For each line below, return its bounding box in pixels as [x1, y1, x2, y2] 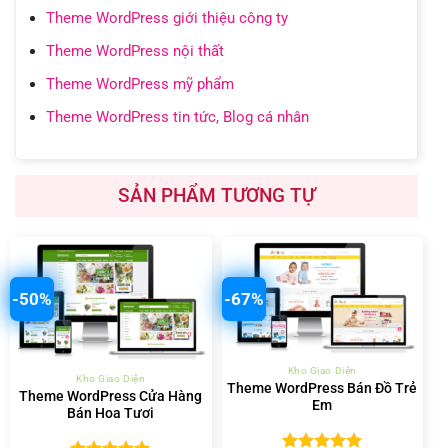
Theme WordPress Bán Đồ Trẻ [227, 379, 418, 396]
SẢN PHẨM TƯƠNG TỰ [118, 183, 315, 207]
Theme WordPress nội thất [45, 42, 224, 61]
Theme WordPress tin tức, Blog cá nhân [45, 108, 309, 127]
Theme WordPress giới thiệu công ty [45, 9, 288, 28]
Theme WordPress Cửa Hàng [19, 387, 203, 404]
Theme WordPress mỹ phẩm [45, 75, 234, 94]
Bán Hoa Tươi [67, 404, 155, 421]
